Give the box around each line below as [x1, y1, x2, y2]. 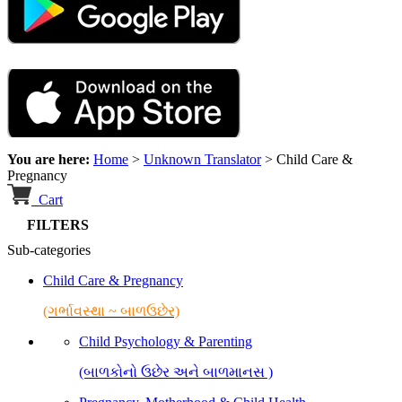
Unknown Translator [144, 152, 261, 168]
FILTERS [16, 217, 89, 233]
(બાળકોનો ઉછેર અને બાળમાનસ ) [79, 364, 273, 380]
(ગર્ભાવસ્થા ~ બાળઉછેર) [43, 303, 179, 319]
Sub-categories [7, 242, 91, 258]
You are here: [7, 152, 93, 168]
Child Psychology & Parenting [79, 334, 252, 350]
